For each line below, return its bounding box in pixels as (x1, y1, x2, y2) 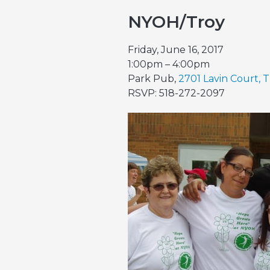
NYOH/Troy (128, 11, 225, 32)
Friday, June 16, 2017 (128, 44, 224, 55)
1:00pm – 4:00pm (128, 58, 210, 70)
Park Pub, (128, 73, 178, 84)
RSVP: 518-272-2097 (128, 87, 225, 99)
